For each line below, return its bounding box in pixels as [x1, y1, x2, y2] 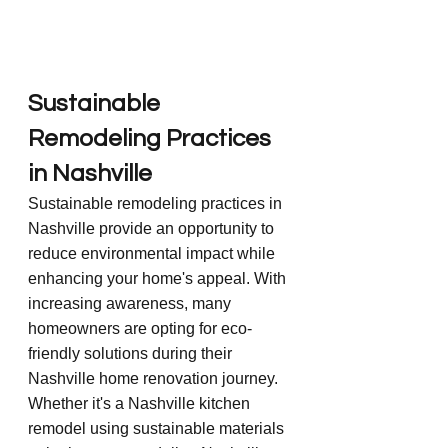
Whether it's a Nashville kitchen [28, 394, 254, 412]
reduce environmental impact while [28, 244, 279, 262]
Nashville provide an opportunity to [28, 219, 278, 237]
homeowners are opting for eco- [28, 319, 252, 337]
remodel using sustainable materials [28, 419, 288, 437]
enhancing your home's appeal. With [28, 269, 290, 287]
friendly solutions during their [28, 344, 236, 362]
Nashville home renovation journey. [28, 369, 282, 387]
